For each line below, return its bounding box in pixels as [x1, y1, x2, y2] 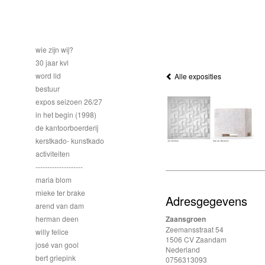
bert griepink [35, 253, 76, 263]
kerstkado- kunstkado [35, 135, 104, 146]
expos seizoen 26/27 [35, 96, 102, 106]
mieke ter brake [35, 188, 85, 198]
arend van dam [35, 201, 84, 211]
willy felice [35, 227, 69, 237]
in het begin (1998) [35, 109, 96, 119]
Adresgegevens [166, 192, 247, 209]
